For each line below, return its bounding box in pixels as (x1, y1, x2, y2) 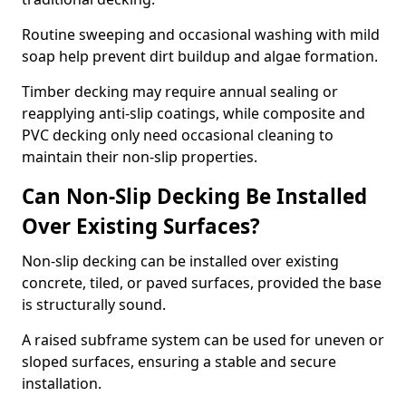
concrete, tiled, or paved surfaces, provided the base (22, 273, 382, 293)
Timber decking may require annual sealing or (22, 82, 338, 101)
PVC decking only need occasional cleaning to (22, 125, 333, 145)
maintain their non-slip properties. (22, 147, 257, 167)
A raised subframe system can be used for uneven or (22, 330, 384, 350)
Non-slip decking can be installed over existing (22, 251, 339, 271)
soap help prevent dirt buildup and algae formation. (22, 46, 382, 66)
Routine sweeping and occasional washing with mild (22, 24, 380, 44)
